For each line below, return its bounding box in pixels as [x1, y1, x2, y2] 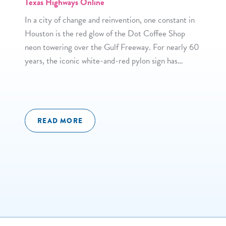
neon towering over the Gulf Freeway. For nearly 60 [25, 41, 200, 54]
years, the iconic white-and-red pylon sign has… [25, 54, 184, 68]
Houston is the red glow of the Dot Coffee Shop [25, 27, 186, 40]
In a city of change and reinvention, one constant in [25, 14, 195, 27]
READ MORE [37, 116, 83, 126]
